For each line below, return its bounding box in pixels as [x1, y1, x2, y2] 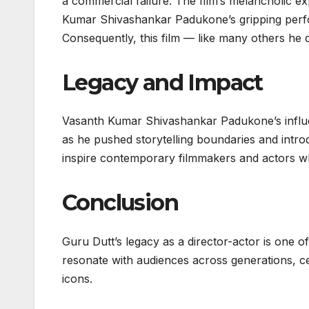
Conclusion [62, 189, 178, 217]
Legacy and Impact [62, 69, 263, 97]
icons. [62, 271, 92, 286]
